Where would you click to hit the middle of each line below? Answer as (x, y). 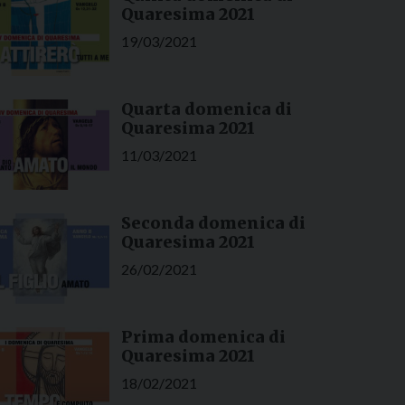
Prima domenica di (203, 337)
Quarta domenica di (206, 109)
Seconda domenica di (213, 223)
